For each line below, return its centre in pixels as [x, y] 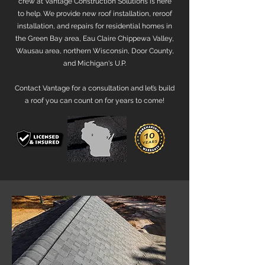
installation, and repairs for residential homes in [95, 26]
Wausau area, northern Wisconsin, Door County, [95, 51]
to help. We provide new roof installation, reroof [95, 14]
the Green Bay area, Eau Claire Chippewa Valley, [95, 38]
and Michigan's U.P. [95, 63]
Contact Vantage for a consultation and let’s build [95, 88]
